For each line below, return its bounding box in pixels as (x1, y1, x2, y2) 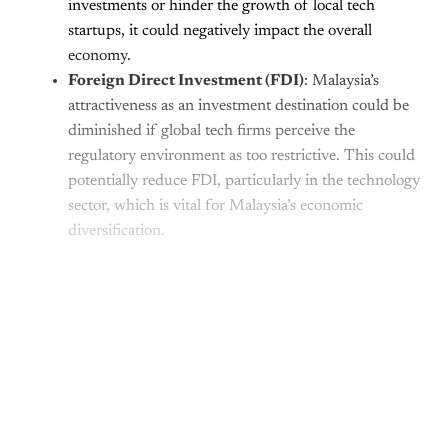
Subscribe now (167, 425, 281, 446)
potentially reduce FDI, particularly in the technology (68, 172, 420, 189)
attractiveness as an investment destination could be (68, 97, 409, 114)
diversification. (68, 222, 165, 239)
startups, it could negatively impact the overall (68, 22, 372, 39)
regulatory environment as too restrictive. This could (68, 147, 415, 164)
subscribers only (129, 351, 319, 380)
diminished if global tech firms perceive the (68, 122, 355, 139)
